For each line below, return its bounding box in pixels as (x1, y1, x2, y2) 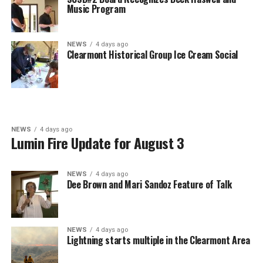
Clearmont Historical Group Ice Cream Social (66, 48, 238, 62)
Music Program (66, 2, 126, 16)
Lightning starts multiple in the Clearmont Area (66, 233, 250, 247)
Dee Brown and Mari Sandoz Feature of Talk (66, 177, 232, 191)
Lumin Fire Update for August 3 (11, 132, 184, 153)
